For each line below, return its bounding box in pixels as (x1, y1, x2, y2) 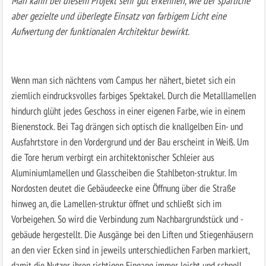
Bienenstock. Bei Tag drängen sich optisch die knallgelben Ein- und (11, 119, 243, 134)
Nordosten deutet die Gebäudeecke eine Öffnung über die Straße (11, 181, 236, 195)
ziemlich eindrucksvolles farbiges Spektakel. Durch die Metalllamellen (11, 88, 256, 103)
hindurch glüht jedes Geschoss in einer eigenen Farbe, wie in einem (11, 104, 245, 118)
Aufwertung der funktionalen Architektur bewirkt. (11, 24, 189, 39)
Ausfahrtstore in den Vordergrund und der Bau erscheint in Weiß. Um (11, 135, 249, 149)
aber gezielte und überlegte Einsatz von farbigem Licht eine (11, 9, 226, 23)
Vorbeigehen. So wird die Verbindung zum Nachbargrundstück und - (11, 212, 243, 226)
